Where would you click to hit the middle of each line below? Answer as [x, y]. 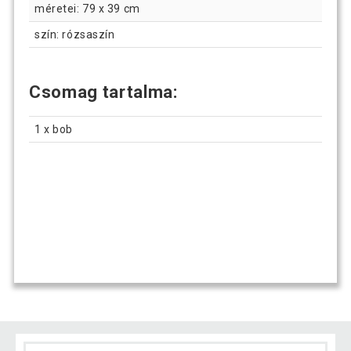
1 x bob [54, 129]
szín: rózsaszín [75, 35]
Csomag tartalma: [103, 92]
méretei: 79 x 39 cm [87, 9]
